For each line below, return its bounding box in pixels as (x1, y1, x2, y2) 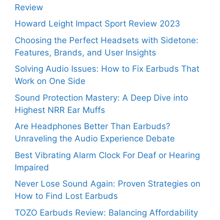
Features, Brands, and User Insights (15, 47, 156, 57)
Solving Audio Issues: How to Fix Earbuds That (15, 64, 199, 74)
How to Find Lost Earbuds (15, 191, 118, 201)
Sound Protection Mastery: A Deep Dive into (15, 92, 188, 103)
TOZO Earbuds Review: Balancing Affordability (15, 207, 198, 218)
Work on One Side (15, 76, 85, 86)
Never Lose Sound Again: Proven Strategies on (15, 179, 200, 189)
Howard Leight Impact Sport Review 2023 (15, 19, 180, 29)
